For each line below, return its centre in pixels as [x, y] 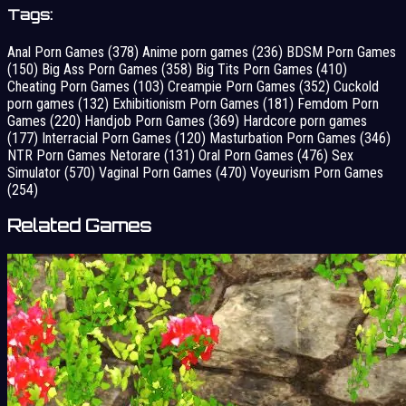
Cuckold [356, 86]
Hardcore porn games [305, 121]
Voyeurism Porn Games [317, 172]
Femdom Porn [338, 103]
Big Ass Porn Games [101, 69]
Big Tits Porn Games [256, 69]
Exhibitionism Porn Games [188, 103]
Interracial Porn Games [108, 138]
